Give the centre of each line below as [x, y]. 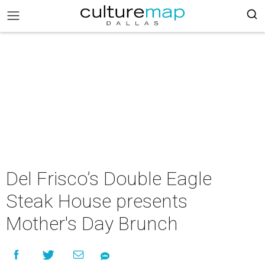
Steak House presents [97, 201]
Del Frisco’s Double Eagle [109, 179]
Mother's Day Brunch [92, 224]
